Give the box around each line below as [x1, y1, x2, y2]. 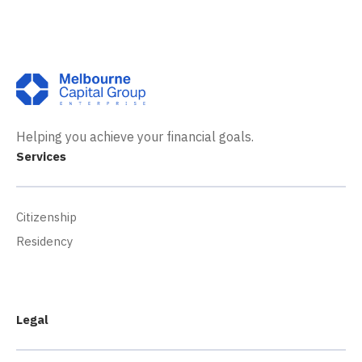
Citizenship [16, 209, 77, 225]
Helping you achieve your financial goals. [16, 128, 254, 145]
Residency [16, 234, 73, 249]
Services [16, 149, 66, 164]
